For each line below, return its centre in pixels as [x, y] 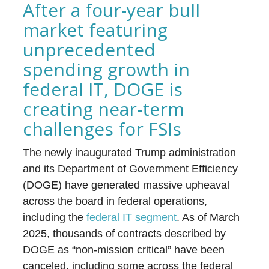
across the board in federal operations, [115, 201]
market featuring [95, 30]
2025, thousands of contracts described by [125, 234]
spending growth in [107, 69]
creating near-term [104, 109]
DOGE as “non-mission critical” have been [124, 250]
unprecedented [89, 50]
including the [55, 217]
